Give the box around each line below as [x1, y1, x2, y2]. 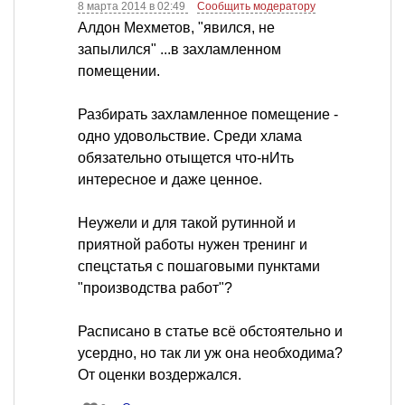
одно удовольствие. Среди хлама [78, 128, 302, 145]
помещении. [78, 63, 160, 80]
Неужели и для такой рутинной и [78, 215, 296, 231]
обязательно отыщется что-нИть [78, 150, 294, 166]
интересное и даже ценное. [78, 172, 262, 188]
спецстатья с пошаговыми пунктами [78, 259, 320, 275]
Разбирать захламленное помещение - [78, 107, 338, 123]
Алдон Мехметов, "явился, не [78, 20, 275, 36]
